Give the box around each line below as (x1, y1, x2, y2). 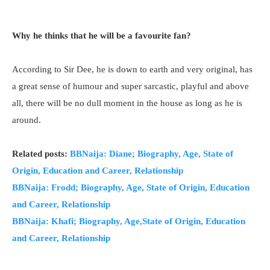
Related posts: (12, 149, 70, 159)
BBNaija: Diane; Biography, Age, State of (70, 149, 233, 159)
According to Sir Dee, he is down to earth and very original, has (12, 64, 253, 74)
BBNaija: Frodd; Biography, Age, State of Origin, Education (12, 183, 250, 192)
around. (12, 115, 41, 125)
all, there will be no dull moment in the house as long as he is (12, 98, 242, 108)
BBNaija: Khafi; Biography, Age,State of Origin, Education (12, 216, 245, 226)
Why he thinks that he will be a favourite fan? (12, 31, 191, 40)
